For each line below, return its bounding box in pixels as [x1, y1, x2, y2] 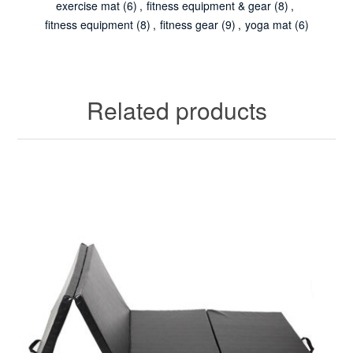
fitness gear [159, 16, 218, 32]
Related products [86, 92, 267, 127]
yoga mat [244, 16, 292, 32]
